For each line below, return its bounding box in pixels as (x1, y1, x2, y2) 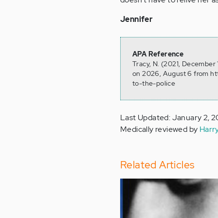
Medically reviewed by (120, 124, 200, 134)
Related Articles (120, 158, 195, 171)
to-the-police (132, 79, 176, 88)
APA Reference (132, 50, 184, 58)
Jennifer (120, 14, 153, 24)
